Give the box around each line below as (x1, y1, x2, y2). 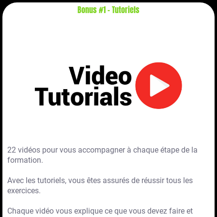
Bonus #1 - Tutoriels (77, 4, 139, 16)
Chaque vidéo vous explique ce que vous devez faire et (7, 206, 193, 216)
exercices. (7, 186, 41, 196)
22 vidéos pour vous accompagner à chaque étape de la (7, 145, 198, 155)
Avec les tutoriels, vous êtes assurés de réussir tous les (7, 176, 193, 186)
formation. (7, 155, 43, 165)
